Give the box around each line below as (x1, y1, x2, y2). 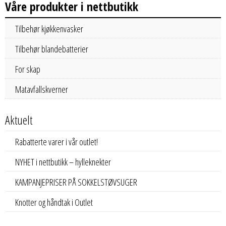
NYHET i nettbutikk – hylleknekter (15, 155, 111, 168)
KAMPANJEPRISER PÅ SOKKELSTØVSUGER (15, 176, 137, 188)
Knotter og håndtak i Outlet (15, 196, 93, 208)
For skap (15, 63, 40, 75)
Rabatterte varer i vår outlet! (15, 135, 98, 148)
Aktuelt (5, 111, 32, 128)
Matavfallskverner (15, 83, 68, 95)
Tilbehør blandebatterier (15, 42, 88, 55)
